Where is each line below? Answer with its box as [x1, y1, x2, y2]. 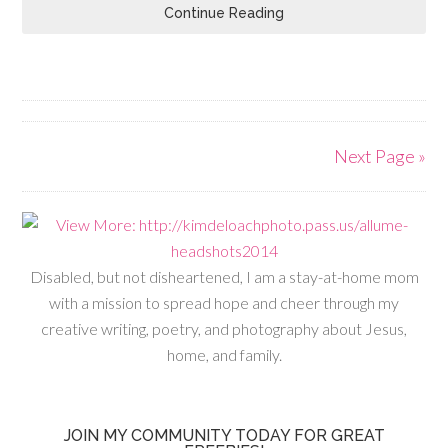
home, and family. [166, 345, 282, 365]
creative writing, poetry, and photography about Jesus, [41, 319, 407, 339]
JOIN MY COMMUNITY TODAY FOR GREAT [63, 426, 385, 446]
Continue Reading [164, 5, 284, 22]
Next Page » [333, 145, 426, 168]
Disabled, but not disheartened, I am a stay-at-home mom [29, 267, 419, 287]
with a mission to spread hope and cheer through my [49, 293, 399, 313]
